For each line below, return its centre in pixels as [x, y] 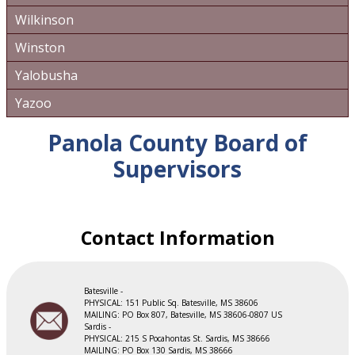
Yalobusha [46, 75]
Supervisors [177, 169]
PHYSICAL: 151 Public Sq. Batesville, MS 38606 [171, 303]
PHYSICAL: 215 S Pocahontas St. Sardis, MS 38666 [177, 338]
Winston [40, 48]
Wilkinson [44, 20]
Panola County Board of [177, 143]
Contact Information [177, 238]
